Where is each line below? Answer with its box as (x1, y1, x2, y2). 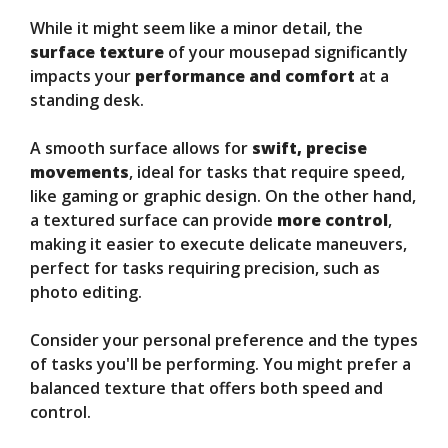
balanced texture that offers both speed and (30, 377, 383, 400)
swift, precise (252, 137, 367, 160)
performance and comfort (135, 65, 355, 88)
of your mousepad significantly (164, 41, 408, 64)
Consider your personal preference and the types (30, 329, 418, 352)
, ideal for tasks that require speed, (129, 161, 405, 184)
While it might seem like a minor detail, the (30, 17, 363, 40)
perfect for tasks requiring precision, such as (30, 257, 380, 280)
